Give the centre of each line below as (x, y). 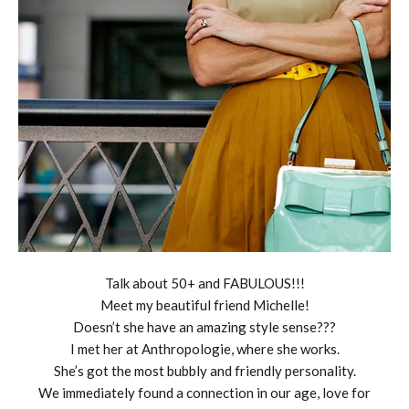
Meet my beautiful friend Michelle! (204, 305)
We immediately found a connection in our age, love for (204, 393)
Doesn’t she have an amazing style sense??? (204, 327)
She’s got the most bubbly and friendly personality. (204, 371)
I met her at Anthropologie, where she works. (204, 349)
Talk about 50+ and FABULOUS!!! (204, 283)
